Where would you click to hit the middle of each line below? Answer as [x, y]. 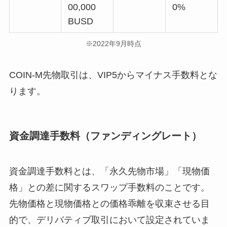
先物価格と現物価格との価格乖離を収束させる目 [109, 203]
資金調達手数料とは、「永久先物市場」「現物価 [109, 171]
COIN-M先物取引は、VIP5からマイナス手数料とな [113, 75]
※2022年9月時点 [113, 44]
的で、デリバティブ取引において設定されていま [109, 220]
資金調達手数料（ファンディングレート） [105, 136]
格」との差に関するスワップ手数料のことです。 [109, 187]
